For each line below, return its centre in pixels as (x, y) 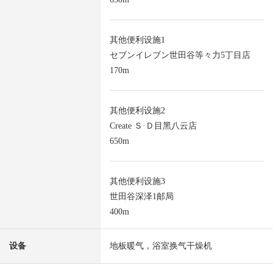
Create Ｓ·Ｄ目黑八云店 (153, 126)
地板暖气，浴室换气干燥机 (161, 246)
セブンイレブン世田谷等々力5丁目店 (180, 55)
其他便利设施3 (137, 182)
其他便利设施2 (137, 111)
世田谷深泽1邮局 (142, 197)
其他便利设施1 (137, 40)
